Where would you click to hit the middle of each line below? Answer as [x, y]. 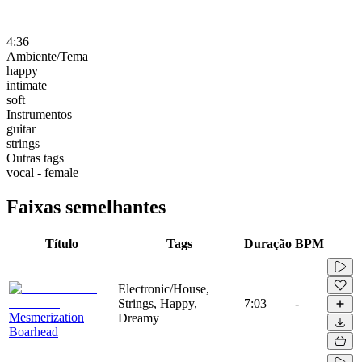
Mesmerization [46, 317]
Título [62, 243]
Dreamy [139, 318]
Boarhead [34, 331]
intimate [27, 85]
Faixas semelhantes [86, 206]
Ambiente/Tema [47, 56]
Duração [268, 243]
